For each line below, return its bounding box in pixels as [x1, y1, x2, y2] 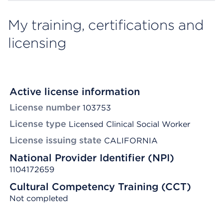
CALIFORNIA [104, 136, 158, 145]
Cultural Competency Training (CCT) [9, 181, 191, 193]
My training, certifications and [8, 16, 204, 33]
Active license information [9, 86, 140, 98]
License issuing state [9, 135, 102, 145]
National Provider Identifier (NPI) [9, 152, 174, 164]
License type [9, 118, 66, 129]
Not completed [9, 194, 73, 203]
